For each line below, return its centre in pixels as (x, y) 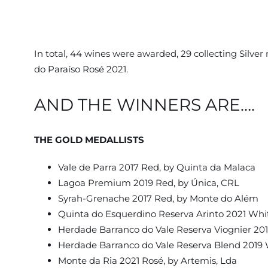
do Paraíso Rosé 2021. (81, 69)
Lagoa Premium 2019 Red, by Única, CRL (148, 183)
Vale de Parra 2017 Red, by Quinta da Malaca (156, 167)
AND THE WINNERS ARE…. (144, 105)
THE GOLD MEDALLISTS (89, 140)
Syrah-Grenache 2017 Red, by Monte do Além (158, 199)
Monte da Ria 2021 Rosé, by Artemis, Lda (147, 261)
